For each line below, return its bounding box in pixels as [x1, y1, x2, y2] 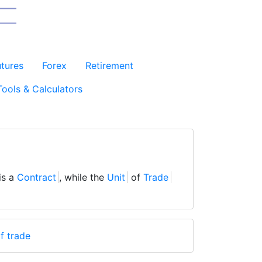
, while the [59, 171, 107, 183]
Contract [17, 171, 56, 183]
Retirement [85, 60, 133, 71]
